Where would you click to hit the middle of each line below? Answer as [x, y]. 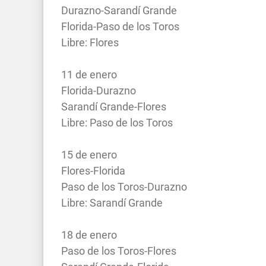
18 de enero [89, 235]
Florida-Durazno [99, 90]
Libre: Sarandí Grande [112, 202]
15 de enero [89, 154]
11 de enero [89, 74]
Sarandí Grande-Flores [114, 106]
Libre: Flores [90, 42]
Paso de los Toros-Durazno [124, 186]
